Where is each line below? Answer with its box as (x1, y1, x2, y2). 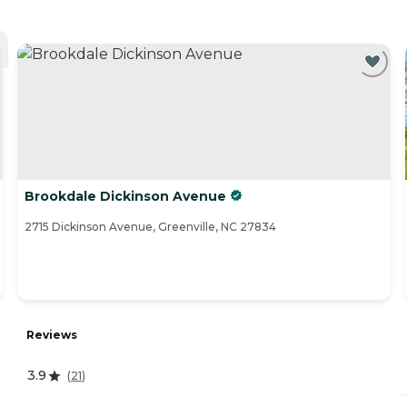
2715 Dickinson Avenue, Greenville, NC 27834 (25, 220, 276, 234)
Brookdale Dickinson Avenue (25, 188, 226, 205)
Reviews (26, 328, 77, 342)
